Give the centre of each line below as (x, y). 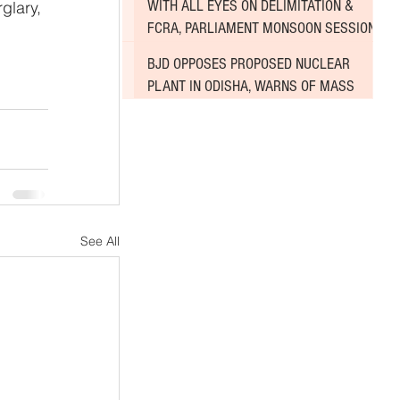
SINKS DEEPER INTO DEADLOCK (237, 51)
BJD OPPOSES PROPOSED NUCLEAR (249, 63)
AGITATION (177, 108)
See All (100, 241)
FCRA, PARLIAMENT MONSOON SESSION (262, 29)
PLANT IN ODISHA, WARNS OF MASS (251, 86)
